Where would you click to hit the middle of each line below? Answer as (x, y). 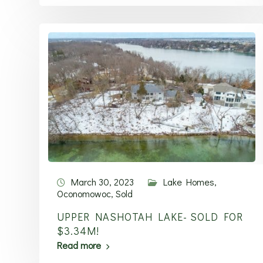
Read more (79, 245)
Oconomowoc (84, 193)
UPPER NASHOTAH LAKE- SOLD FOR (150, 217)
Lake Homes (189, 182)
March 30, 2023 (102, 182)
